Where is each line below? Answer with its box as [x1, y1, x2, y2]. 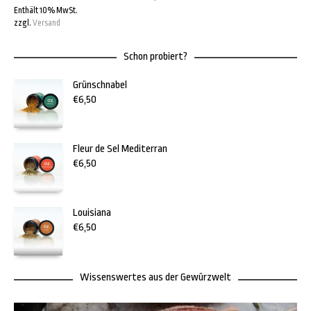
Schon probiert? [124, 50, 187, 62]
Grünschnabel [73, 78, 127, 91]
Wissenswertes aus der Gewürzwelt [80, 271, 231, 283]
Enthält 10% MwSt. [14, 5, 78, 15]
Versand [33, 17, 60, 28]
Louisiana [73, 206, 111, 219]
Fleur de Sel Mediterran [73, 142, 167, 155]
